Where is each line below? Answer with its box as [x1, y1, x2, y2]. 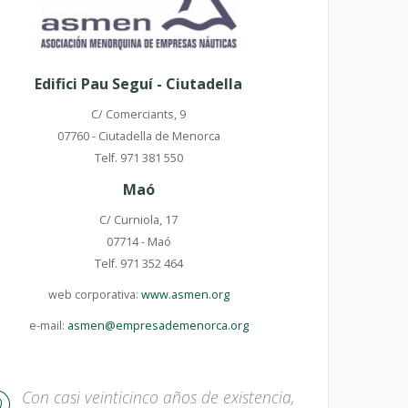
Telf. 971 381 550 [94, 150, 183, 166]
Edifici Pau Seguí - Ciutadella [35, 74, 242, 94]
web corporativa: [47, 287, 141, 302]
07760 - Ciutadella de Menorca [56, 128, 220, 144]
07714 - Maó [106, 234, 171, 250]
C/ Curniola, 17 [99, 212, 178, 228]
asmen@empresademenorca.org [66, 318, 249, 333]
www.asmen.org [140, 287, 229, 302]
